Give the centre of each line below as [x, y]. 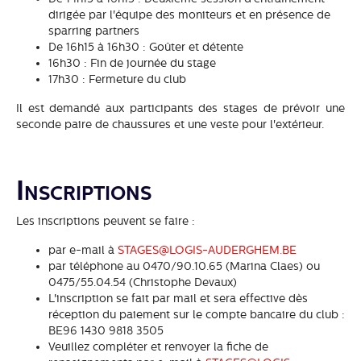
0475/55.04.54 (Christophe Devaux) [143, 282]
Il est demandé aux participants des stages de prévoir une [180, 108]
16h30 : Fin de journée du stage [132, 62]
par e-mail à [83, 249]
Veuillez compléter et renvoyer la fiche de [158, 346]
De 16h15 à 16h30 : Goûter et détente [146, 46]
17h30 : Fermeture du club [117, 79]
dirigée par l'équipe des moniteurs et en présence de [189, 14]
